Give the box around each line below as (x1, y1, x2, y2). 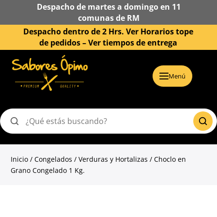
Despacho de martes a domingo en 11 (36, 1, 181, 12)
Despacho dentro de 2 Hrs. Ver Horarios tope (23, 26, 194, 37)
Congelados (34, 155, 73, 164)
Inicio (11, 155, 29, 164)
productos (9, 132, 42, 142)
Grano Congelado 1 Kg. (11, 166, 85, 175)
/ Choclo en (148, 155, 186, 164)
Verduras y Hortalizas (78, 155, 148, 164)
